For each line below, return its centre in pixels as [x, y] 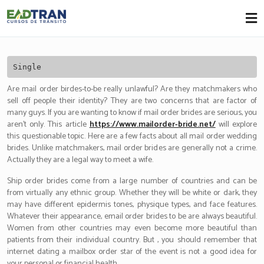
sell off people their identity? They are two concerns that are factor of [132, 101]
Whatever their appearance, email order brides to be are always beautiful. [132, 217]
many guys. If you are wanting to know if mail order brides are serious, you [132, 113]
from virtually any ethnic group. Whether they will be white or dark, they [132, 193]
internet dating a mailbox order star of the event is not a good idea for [132, 252]
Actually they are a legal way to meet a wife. [80, 160]
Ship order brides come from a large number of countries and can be [132, 181]
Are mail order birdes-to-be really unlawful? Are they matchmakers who [132, 89]
